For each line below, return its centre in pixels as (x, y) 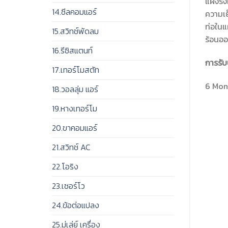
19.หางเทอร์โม (75, 109)
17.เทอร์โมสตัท (76, 70)
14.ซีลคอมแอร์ (74, 12)
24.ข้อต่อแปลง (76, 205)
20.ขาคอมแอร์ (75, 128)
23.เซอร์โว (68, 186)
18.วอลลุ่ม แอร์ (75, 89)
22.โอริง (65, 167)
